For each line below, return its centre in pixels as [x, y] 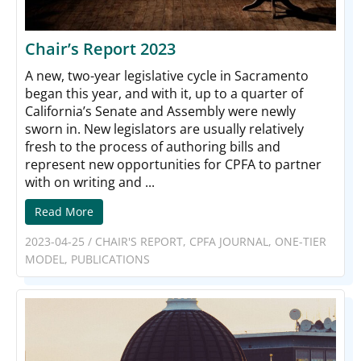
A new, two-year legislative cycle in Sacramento [167, 75]
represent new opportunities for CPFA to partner [173, 164]
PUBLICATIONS [110, 259]
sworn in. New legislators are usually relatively [164, 129]
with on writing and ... [90, 182]
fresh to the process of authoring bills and [153, 146]
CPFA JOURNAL [229, 241]
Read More [64, 211]
